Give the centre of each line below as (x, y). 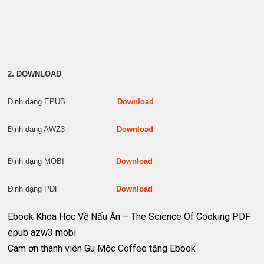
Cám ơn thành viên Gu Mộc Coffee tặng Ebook (102, 248)
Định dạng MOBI (62, 161)
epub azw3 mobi (42, 232)
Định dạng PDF (62, 189)
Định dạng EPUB (63, 101)
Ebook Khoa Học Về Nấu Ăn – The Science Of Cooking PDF (129, 216)
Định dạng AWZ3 (62, 129)
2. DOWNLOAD (35, 74)
